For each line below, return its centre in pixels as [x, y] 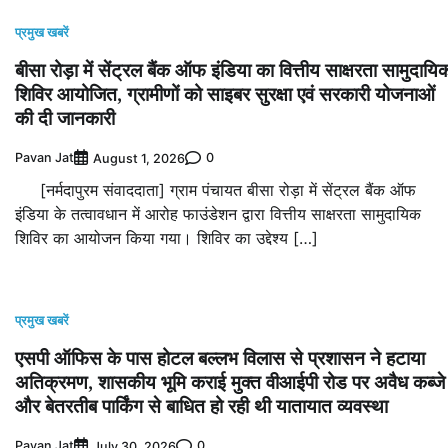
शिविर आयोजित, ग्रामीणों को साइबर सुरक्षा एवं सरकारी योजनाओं [225, 93]
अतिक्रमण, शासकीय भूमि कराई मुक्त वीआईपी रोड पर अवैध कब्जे [230, 381]
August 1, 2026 [139, 158]
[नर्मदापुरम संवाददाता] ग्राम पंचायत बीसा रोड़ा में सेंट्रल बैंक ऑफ [215, 189]
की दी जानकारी [65, 117]
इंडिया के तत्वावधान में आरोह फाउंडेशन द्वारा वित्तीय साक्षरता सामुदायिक [218, 213]
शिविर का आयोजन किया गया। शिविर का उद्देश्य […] [166, 237]
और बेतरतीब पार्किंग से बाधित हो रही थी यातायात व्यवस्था [201, 405]
